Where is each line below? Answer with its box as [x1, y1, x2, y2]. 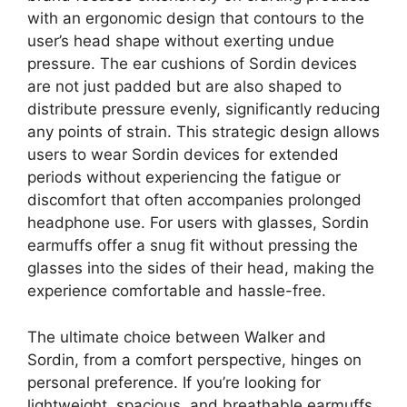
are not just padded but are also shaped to [27, 77, 342, 96]
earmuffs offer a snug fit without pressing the [27, 236, 358, 255]
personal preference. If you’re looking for [27, 372, 321, 392]
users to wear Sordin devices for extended [27, 145, 339, 164]
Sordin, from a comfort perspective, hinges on [27, 350, 362, 369]
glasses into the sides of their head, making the [27, 259, 374, 278]
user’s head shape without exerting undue [27, 32, 334, 51]
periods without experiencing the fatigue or [27, 168, 341, 187]
